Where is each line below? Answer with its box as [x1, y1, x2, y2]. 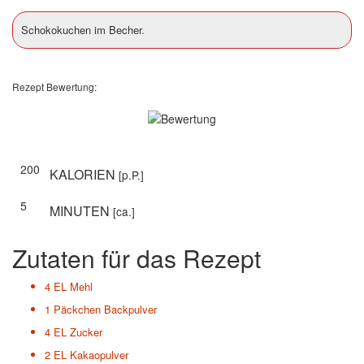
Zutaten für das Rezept [12, 240, 261, 275]
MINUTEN [50, 201, 113, 220]
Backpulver [104, 301, 157, 317]
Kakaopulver [70, 346, 128, 362]
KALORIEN [50, 164, 119, 184]
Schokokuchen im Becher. [21, 22, 145, 38]
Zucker [70, 323, 102, 340]
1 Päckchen [45, 301, 101, 317]
